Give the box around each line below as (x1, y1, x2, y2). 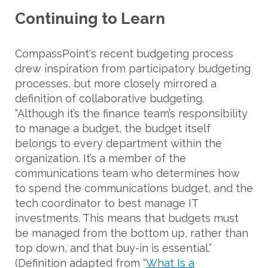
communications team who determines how (15, 166, 240, 179)
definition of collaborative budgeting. (15, 92, 204, 105)
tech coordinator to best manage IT (15, 196, 198, 209)
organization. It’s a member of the (15, 151, 186, 165)
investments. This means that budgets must (15, 211, 239, 224)
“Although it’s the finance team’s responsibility (15, 106, 248, 120)
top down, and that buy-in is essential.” (15, 241, 212, 254)
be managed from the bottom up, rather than (15, 226, 248, 239)
